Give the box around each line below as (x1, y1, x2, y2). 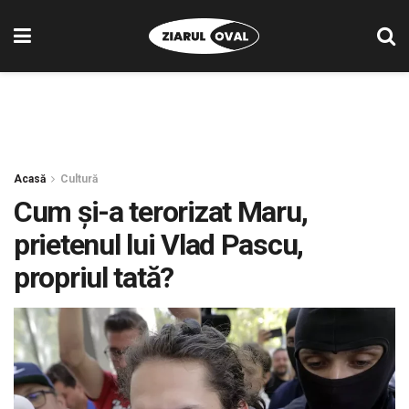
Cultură (60, 173, 98, 185)
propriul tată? (14, 260, 174, 295)
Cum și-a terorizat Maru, (14, 194, 308, 229)
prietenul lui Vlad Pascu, (14, 227, 303, 262)
